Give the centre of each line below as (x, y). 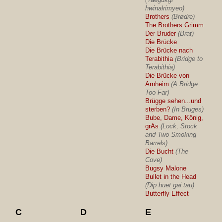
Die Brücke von (167, 76)
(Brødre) (183, 17)
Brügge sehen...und (173, 101)
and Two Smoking (171, 135)
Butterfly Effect (167, 194)
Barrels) (157, 143)
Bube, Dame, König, (174, 118)
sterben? (158, 109)
